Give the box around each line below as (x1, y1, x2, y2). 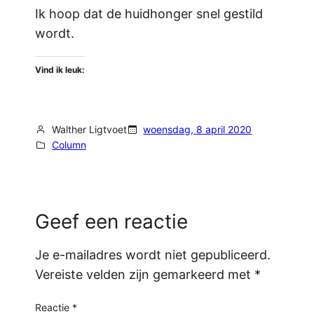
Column (51, 139, 86, 151)
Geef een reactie (35, 209, 189, 233)
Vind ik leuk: (35, 64, 86, 76)
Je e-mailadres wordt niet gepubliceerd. (35, 247, 271, 262)
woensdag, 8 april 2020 (143, 123, 252, 136)
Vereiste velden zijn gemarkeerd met (35, 266, 255, 282)
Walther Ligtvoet (51, 123, 127, 136)
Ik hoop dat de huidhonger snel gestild (35, 6, 264, 22)
